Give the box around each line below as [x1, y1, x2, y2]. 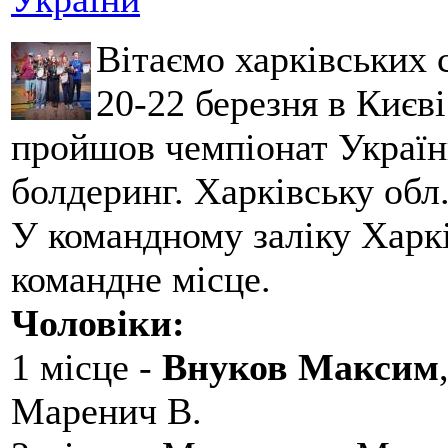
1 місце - [11, 346, 162, 389]
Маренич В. [11, 390, 202, 433]
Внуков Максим [162, 346, 439, 389]
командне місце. [11, 258, 271, 301]
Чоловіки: [11, 302, 185, 345]
